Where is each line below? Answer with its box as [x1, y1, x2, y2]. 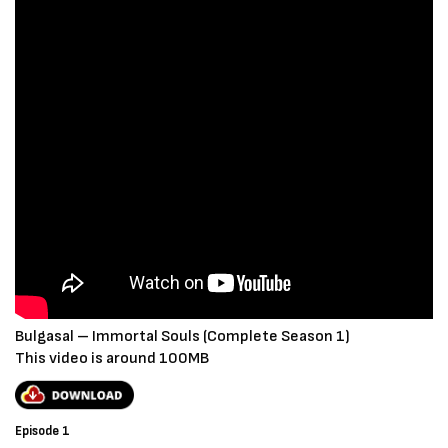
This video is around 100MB [15, 349, 209, 369]
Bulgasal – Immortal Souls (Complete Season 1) [15, 327, 350, 347]
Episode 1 [15, 422, 70, 439]
